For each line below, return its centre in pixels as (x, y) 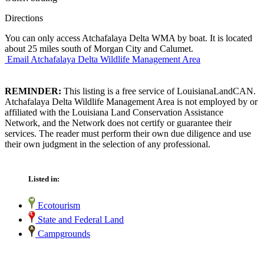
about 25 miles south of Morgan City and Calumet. (99, 48)
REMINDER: (33, 91)
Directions (24, 18)
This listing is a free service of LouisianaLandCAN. (159, 91)
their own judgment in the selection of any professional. (108, 144)
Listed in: (44, 179)
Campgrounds (63, 234)
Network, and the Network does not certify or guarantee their (118, 123)
